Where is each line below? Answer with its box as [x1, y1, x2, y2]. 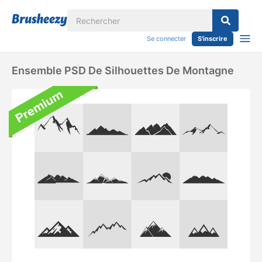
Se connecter [147, 35, 186, 43]
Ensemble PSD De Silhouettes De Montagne [12, 64, 234, 77]
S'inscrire [198, 35, 227, 43]
